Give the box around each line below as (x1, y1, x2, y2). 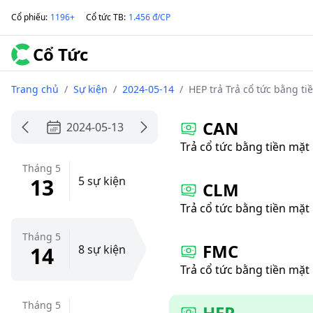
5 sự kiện (78, 173, 126, 189)
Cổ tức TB (86, 11, 124, 23)
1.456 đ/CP (129, 11, 170, 23)
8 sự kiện (78, 242, 126, 257)
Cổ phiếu (11, 11, 45, 23)
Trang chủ (11, 82, 59, 96)
